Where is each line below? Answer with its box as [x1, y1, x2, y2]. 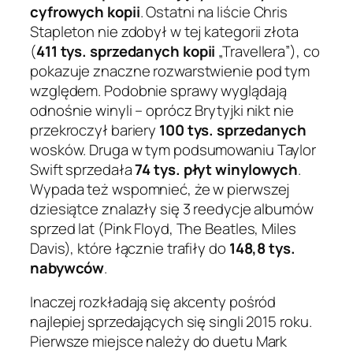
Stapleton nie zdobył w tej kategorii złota [30, 20, 299, 42]
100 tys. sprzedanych [159, 119, 307, 140]
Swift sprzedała [30, 158, 136, 180]
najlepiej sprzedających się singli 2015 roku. [30, 311, 312, 333]
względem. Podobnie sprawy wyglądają [30, 80, 287, 101]
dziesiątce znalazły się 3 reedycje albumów [30, 198, 314, 219]
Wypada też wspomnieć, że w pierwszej [30, 178, 290, 199]
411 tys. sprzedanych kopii [35, 40, 216, 61]
